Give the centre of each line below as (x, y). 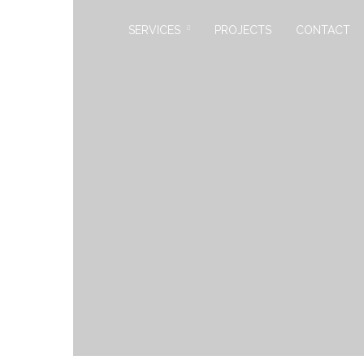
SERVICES (154, 30)
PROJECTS (243, 30)
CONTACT (323, 30)
